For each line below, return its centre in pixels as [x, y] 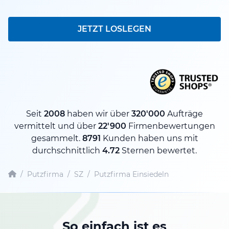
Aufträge [184, 113]
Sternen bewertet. [158, 150]
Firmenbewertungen [170, 126]
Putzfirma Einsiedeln [131, 174]
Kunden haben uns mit [149, 138]
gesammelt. [56, 138]
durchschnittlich [67, 150]
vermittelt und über [56, 126]
